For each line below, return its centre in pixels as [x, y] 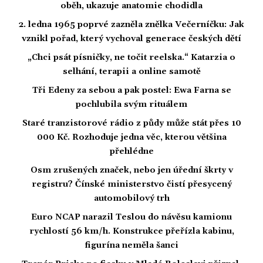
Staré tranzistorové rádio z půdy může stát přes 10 [131, 124]
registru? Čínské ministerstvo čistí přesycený [131, 185]
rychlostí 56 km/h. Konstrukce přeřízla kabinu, [131, 232]
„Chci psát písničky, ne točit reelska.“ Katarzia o [131, 58]
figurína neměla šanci [131, 246]
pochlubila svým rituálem [131, 105]
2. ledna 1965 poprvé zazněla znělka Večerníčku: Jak [131, 25]
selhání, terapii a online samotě [131, 72]
